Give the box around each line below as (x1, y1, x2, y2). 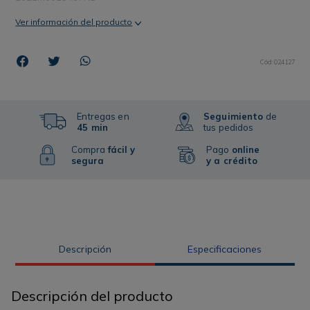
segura (71, 154, 104, 166)
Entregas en (77, 110, 129, 122)
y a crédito (206, 154, 258, 166)
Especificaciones (188, 242, 262, 255)
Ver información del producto (15, 16, 133, 27)
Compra (71, 143, 108, 155)
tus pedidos (203, 121, 254, 133)
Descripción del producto (11, 287, 173, 305)
